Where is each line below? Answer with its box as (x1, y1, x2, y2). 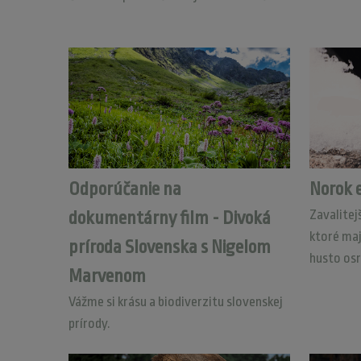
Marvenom (68, 266, 146, 287)
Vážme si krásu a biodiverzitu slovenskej (68, 294, 283, 309)
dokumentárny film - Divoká (68, 208, 271, 229)
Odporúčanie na (68, 179, 181, 200)
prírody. (68, 316, 110, 331)
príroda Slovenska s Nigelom (68, 237, 271, 258)
